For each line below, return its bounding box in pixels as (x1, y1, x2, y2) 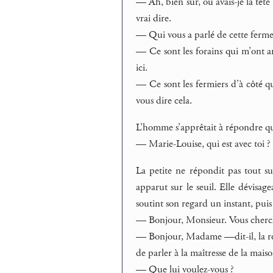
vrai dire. (136, 11, 172, 25)
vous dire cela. (136, 93, 193, 107)
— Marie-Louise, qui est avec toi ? (136, 136, 271, 151)
